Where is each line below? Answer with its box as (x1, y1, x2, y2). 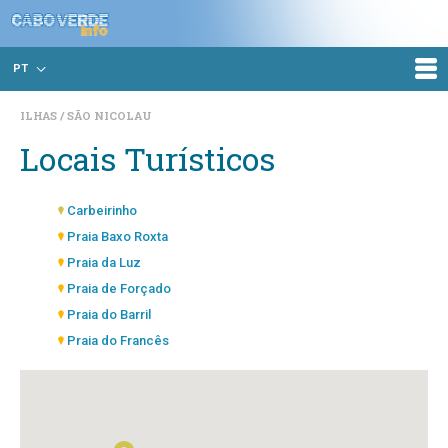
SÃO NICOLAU (67, 108, 152, 123)
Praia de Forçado (67, 281, 171, 296)
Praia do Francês (67, 333, 169, 348)
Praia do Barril (67, 307, 151, 322)
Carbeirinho (67, 203, 137, 218)
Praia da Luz (67, 255, 141, 270)
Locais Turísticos (20, 137, 275, 180)
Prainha (67, 359, 112, 374)
